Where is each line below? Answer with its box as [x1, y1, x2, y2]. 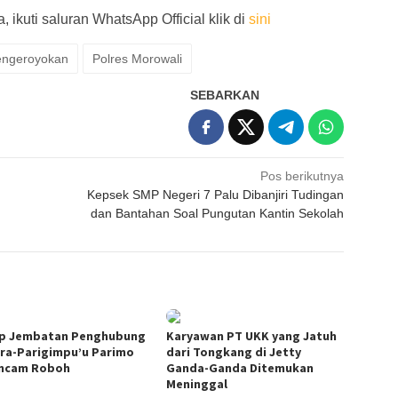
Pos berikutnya [260, 168, 345, 183]
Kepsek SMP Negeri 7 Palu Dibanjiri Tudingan [87, 187, 345, 202]
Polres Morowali [92, 51, 182, 66]
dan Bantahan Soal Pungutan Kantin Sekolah [91, 205, 345, 220]
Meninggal [166, 375, 228, 392]
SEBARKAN [190, 87, 260, 102]
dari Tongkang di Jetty [166, 343, 302, 360]
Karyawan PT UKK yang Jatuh [166, 327, 338, 344]
